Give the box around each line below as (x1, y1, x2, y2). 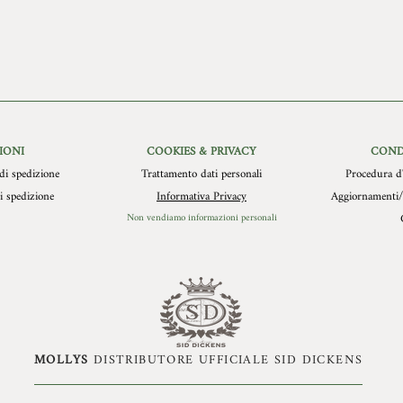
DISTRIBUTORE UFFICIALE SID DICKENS (88, 346, 363, 373)
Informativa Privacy (157, 184, 246, 209)
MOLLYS (34, 346, 89, 373)
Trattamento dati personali (141, 161, 262, 186)
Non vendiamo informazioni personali (126, 207, 277, 228)
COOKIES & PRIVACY (147, 139, 256, 164)
